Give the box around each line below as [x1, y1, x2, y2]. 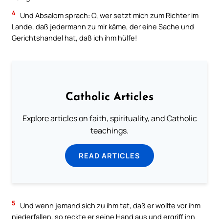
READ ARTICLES [79, 151, 140, 161]
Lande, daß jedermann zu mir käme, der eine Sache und [12, 22, 194, 32]
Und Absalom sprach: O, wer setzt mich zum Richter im [19, 10, 198, 21]
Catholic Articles [66, 92, 153, 104]
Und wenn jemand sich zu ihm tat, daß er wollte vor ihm [19, 200, 200, 211]
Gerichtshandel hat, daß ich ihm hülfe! [12, 33, 137, 43]
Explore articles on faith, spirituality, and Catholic [22, 113, 197, 124]
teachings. [90, 125, 129, 136]
